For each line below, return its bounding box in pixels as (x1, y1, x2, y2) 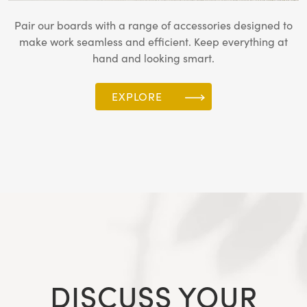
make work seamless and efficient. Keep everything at (19, 35, 288, 49)
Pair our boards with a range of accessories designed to (14, 19, 293, 33)
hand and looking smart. (93, 51, 214, 66)
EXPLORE (111, 90, 163, 104)
